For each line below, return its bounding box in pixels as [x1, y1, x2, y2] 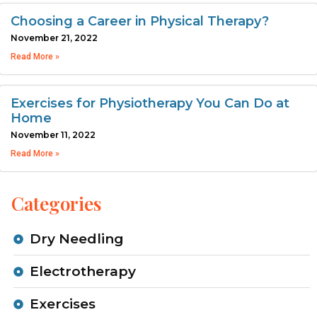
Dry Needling [29, 231, 124, 248]
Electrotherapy [29, 263, 136, 280]
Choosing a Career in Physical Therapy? [11, 13, 269, 30]
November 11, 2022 [11, 129, 96, 141]
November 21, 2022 [11, 33, 98, 44]
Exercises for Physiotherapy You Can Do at [11, 96, 289, 112]
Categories [11, 191, 101, 217]
